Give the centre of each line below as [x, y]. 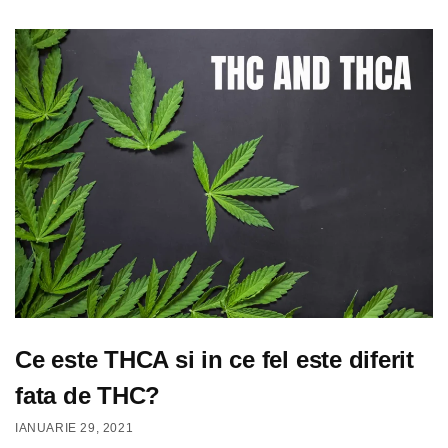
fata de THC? [88, 395]
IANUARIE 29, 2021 [74, 428]
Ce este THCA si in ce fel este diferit [214, 359]
